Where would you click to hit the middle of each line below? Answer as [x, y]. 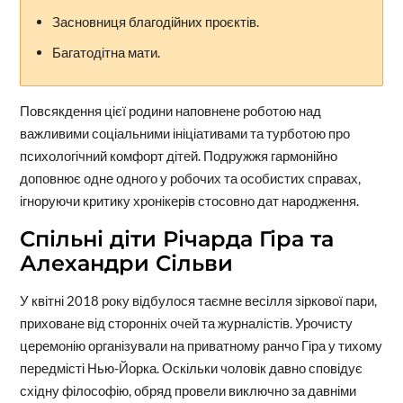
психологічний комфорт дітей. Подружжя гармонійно [178, 156]
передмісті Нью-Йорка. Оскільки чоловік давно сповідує [191, 368]
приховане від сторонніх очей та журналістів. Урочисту [186, 323]
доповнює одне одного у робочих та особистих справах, [190, 179]
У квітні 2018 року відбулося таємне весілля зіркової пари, [198, 301]
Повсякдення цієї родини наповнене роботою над [170, 111]
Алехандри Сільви [126, 264]
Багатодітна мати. [106, 53]
